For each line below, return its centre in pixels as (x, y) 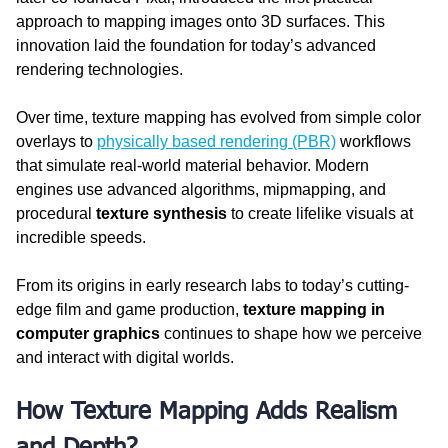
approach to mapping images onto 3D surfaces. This (202, 21)
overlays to (56, 141)
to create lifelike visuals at (322, 213)
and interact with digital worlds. (125, 357)
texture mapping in (316, 309)
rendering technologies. (99, 69)
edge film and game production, (129, 309)
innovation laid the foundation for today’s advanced (198, 45)
